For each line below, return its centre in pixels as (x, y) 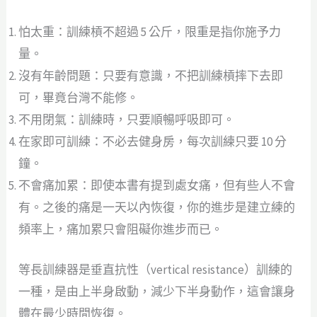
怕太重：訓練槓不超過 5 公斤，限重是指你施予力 (150, 32)
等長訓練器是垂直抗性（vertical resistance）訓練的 (156, 269)
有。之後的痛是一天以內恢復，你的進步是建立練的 (157, 208)
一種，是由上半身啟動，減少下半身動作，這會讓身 (157, 291)
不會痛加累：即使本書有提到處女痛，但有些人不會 (157, 186)
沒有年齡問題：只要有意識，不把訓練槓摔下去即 (151, 76)
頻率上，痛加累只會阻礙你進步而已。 (121, 230)
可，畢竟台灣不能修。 (79, 98)
